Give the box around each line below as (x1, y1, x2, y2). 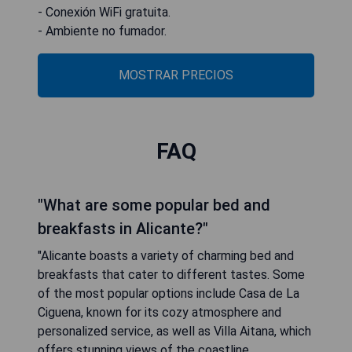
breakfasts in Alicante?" (38, 219, 208, 238)
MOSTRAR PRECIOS (119, 68, 233, 82)
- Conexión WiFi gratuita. (38, 5, 170, 20)
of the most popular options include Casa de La (38, 286, 299, 301)
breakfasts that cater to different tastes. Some (38, 267, 305, 282)
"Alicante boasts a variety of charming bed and (38, 248, 294, 263)
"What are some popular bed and (38, 196, 270, 214)
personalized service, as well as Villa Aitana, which (38, 324, 311, 339)
